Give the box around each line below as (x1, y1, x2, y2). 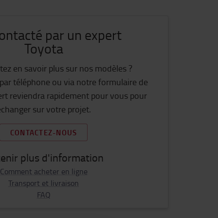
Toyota (24, 39, 63, 58)
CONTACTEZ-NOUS (10, 127, 77, 138)
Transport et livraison (8, 178, 79, 188)
